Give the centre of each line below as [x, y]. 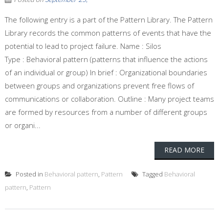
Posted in [29, 174]
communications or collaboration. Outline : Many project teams [109, 99]
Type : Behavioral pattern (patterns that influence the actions [106, 59]
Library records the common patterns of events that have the [108, 33]
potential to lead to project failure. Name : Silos [83, 46]
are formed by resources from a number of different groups [106, 112]
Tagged [153, 174]
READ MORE [184, 150]
